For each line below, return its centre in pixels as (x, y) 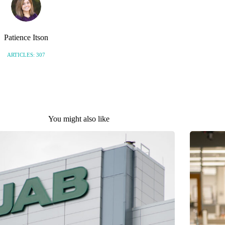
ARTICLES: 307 (26, 55)
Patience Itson (26, 38)
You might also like (79, 119)
